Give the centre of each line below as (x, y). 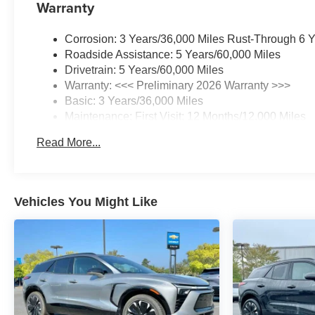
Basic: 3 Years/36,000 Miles (134, 101)
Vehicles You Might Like (86, 202)
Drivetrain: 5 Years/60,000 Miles (144, 70)
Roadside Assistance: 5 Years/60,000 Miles (173, 54)
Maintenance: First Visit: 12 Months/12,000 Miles (186, 116)
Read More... (69, 143)
